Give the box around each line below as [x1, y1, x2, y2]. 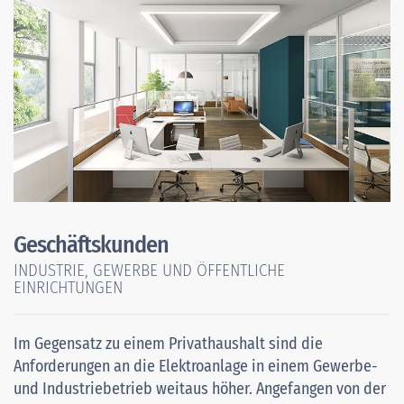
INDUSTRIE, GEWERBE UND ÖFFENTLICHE [14, 259, 285, 280]
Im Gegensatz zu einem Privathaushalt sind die [14, 333, 323, 353]
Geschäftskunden [14, 230, 169, 259]
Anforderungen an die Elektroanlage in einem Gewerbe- [14, 355, 378, 376]
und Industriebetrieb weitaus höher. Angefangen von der [14, 378, 386, 399]
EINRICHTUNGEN [14, 276, 123, 298]
